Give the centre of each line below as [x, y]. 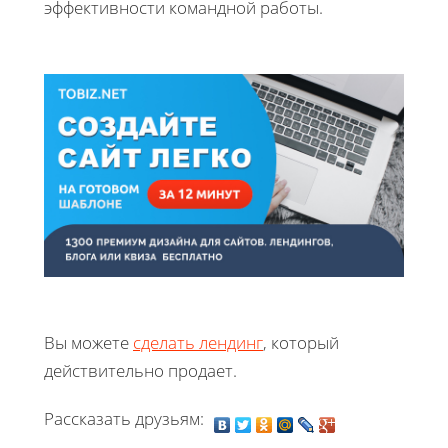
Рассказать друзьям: [126, 418]
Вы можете [88, 342]
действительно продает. [140, 370]
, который [301, 342]
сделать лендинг [198, 342]
